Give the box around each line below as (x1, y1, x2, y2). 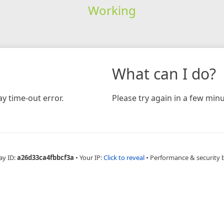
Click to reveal (103, 152, 144, 162)
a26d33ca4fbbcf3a (17, 152, 74, 162)
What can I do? (112, 63, 216, 84)
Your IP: (79, 152, 103, 162)
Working (87, 1, 136, 18)
